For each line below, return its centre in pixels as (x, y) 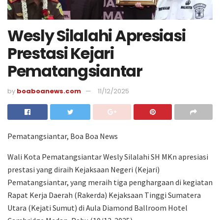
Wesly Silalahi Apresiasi (96, 35)
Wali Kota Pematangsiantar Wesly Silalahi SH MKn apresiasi (108, 157)
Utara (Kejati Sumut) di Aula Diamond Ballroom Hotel (97, 208)
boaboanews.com (49, 91)
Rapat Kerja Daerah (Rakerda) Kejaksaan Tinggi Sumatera (104, 195)
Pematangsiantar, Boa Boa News (63, 136)
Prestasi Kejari (61, 53)
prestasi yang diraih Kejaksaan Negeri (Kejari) (83, 170)
